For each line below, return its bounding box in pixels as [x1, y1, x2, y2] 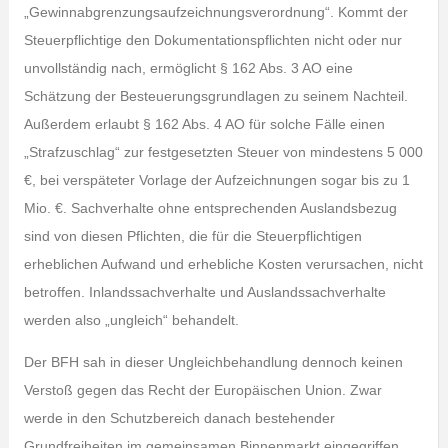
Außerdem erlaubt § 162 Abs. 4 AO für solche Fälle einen [23, 116, 385, 132]
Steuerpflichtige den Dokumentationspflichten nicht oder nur [23, 32, 402, 48]
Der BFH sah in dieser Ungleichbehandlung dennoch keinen [23, 354, 403, 370]
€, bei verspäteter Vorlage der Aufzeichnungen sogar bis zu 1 [23, 172, 410, 188]
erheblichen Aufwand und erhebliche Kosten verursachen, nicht [23, 256, 423, 272]
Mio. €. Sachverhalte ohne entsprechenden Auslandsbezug [23, 200, 397, 216]
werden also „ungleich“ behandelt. [23, 312, 239, 328]
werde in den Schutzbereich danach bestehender [23, 410, 335, 426]
